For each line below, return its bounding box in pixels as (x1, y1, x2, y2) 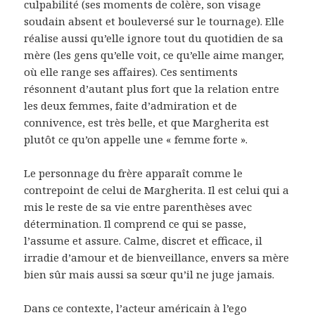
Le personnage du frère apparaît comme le (24, 165, 243, 180)
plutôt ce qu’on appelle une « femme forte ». (24, 131, 248, 146)
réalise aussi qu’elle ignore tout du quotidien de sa (24, 30, 284, 45)
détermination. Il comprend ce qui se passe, (24, 216, 247, 231)
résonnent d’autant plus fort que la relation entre (24, 81, 280, 96)
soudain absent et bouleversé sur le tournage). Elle (24, 13, 285, 28)
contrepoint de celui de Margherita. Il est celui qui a (24, 182, 290, 197)
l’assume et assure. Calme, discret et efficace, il (24, 233, 263, 247)
